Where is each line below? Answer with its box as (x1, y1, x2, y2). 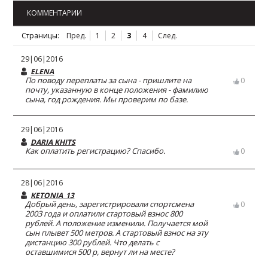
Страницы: (21, 31, 59, 41)
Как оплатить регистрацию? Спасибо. (25, 145, 166, 156)
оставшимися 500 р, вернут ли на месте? (25, 246, 175, 257)
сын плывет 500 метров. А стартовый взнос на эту (25, 227, 209, 238)
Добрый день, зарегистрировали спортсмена (25, 199, 194, 209)
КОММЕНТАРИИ (27, 8, 83, 18)
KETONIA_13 (31, 190, 75, 200)
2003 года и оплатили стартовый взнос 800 (25, 208, 183, 219)
